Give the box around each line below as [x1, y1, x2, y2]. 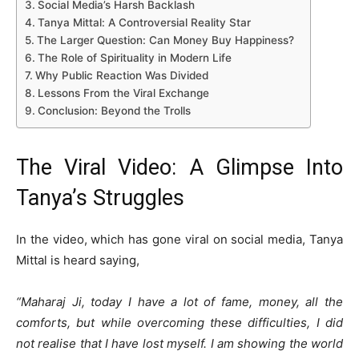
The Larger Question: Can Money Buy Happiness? [36, 34, 294, 46]
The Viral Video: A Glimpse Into [16, 155, 343, 180]
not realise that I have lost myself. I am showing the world [16, 336, 343, 351]
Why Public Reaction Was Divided [34, 69, 208, 82]
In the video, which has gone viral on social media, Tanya [16, 232, 343, 247]
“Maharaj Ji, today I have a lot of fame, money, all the [16, 294, 343, 309]
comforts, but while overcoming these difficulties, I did [16, 315, 343, 330]
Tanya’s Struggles [16, 185, 184, 211]
